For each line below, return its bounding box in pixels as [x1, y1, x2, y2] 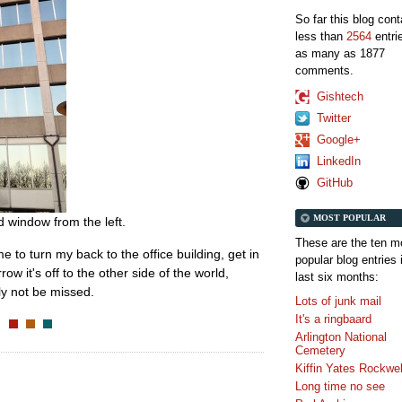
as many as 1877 [295, 47, 385, 61]
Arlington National [295, 329, 387, 344]
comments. [295, 64, 354, 78]
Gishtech [317, 89, 363, 103]
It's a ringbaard [295, 311, 371, 326]
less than [295, 30, 346, 44]
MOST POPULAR [313, 212, 386, 223]
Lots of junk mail [295, 293, 381, 308]
